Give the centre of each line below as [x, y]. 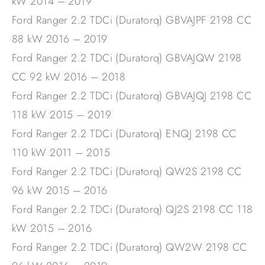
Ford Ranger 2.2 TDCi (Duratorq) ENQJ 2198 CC [124, 134]
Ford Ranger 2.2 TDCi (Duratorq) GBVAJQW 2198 [127, 58]
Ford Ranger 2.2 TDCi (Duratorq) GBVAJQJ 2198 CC [132, 96]
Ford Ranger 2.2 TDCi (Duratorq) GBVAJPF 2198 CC [132, 20]
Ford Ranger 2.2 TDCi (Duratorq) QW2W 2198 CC [130, 248]
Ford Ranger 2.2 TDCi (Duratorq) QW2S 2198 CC [127, 172]
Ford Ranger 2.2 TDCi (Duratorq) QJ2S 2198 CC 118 [132, 210]
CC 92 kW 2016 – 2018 [69, 77]
